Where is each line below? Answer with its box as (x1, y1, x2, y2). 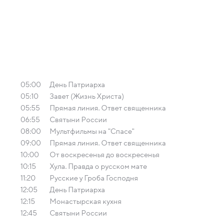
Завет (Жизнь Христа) (50, 92, 124, 100)
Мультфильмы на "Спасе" (50, 127, 134, 135)
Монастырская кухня (50, 198, 122, 205)
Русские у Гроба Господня (50, 174, 138, 182)
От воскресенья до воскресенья (50, 151, 160, 159)
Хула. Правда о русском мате (50, 163, 147, 170)
